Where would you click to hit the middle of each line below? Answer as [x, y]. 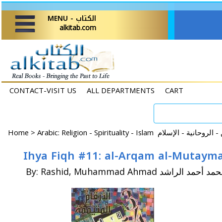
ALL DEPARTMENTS [121, 90]
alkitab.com [78, 28]
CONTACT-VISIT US [43, 90]
